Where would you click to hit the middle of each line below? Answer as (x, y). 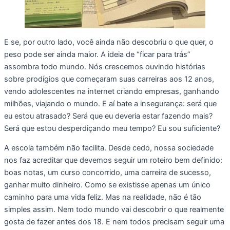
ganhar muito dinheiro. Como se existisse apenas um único (107, 185)
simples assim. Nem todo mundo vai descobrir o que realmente (114, 210)
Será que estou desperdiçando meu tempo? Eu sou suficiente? (113, 128)
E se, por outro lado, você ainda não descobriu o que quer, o (109, 42)
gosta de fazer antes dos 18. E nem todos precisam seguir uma (114, 222)
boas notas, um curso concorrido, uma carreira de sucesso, (108, 173)
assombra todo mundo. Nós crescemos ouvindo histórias (105, 66)
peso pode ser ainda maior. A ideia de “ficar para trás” (97, 54)
